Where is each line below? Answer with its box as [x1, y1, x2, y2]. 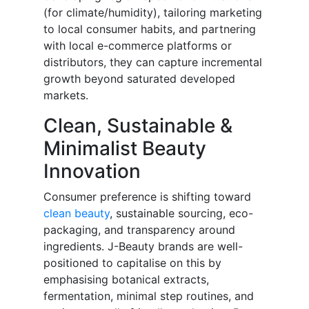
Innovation [43, 159, 141, 183]
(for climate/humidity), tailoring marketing [43, 6, 262, 20]
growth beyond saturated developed [43, 72, 235, 86]
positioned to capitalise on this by [43, 256, 221, 270]
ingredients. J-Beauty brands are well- [43, 239, 243, 254]
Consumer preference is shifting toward [43, 190, 251, 204]
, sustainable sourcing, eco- [110, 206, 253, 221]
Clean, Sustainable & [43, 114, 232, 138]
